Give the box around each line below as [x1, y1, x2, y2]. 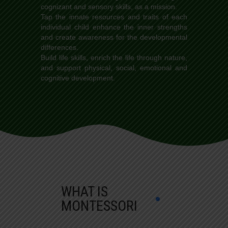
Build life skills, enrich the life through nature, [41, 53, 187, 62]
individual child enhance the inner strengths [41, 22, 187, 31]
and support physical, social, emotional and [41, 63, 187, 72]
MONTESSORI [61, 197, 137, 214]
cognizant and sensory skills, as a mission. [41, 2, 177, 11]
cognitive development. [41, 73, 115, 82]
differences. [41, 43, 78, 51]
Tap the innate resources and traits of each [41, 12, 187, 21]
